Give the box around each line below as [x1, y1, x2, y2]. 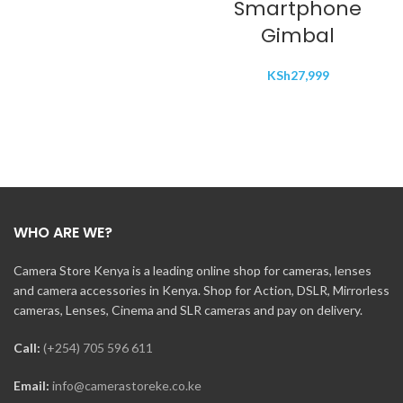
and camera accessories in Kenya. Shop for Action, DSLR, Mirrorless [13, 282, 390, 298]
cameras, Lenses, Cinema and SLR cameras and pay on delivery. [13, 301, 363, 318]
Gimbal [261, 21, 335, 49]
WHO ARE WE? [13, 221, 112, 243]
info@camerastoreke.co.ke [52, 377, 201, 393]
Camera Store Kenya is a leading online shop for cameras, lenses [13, 262, 372, 278]
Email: [13, 377, 49, 393]
